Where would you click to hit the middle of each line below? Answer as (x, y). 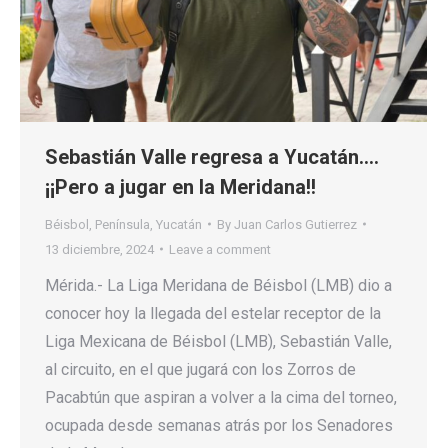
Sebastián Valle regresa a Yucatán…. (212, 156)
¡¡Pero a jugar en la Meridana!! (180, 186)
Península (122, 224)
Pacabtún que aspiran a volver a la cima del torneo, (221, 397)
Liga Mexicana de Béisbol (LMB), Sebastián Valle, (218, 341)
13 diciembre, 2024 (99, 249)
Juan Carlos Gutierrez (295, 224)
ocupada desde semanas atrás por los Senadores (219, 425)
